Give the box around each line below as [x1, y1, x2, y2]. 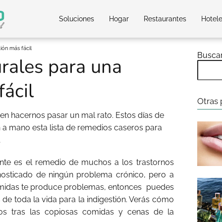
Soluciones [59, 15, 94, 23]
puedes [146, 182, 174, 192]
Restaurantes [144, 15, 186, 23]
